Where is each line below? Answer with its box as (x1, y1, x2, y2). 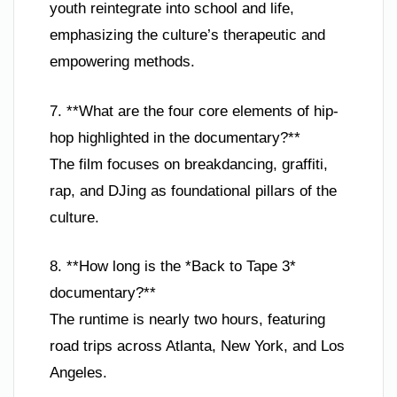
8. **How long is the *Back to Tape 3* (50, 258, 296, 275)
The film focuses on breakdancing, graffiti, (50, 155, 328, 173)
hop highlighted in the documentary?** (50, 128, 300, 146)
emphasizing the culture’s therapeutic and (50, 27, 325, 43)
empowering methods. (50, 53, 195, 70)
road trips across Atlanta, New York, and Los (50, 338, 345, 354)
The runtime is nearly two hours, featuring (50, 311, 325, 328)
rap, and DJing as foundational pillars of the (50, 182, 337, 199)
